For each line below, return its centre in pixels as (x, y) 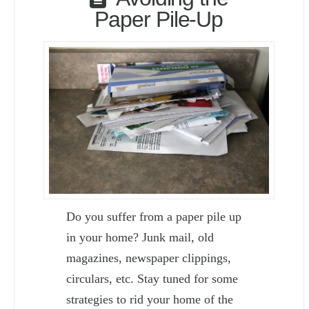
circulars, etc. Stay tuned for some (152, 278)
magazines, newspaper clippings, (149, 258)
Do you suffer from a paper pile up (154, 216)
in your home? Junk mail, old (140, 237)
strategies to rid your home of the (150, 299)
